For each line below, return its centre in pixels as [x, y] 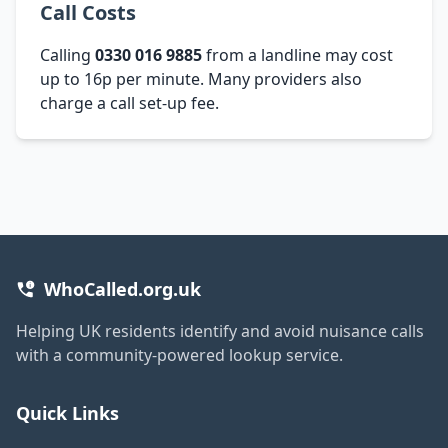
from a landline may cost [297, 54]
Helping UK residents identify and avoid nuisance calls [220, 330]
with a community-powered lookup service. [179, 354]
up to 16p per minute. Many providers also [201, 78]
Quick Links [67, 412]
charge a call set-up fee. [129, 102]
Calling [67, 54]
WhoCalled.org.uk [122, 288]
